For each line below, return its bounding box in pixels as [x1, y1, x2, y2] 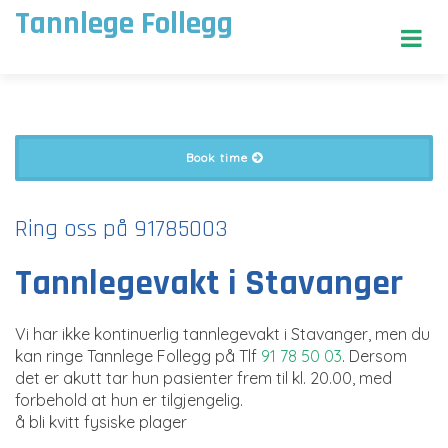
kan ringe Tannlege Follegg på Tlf [15, 346, 261, 366]
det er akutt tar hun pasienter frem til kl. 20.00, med [15, 368, 392, 388]
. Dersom [342, 346, 407, 366]
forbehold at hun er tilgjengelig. [15, 390, 243, 410]
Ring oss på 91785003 [15, 214, 228, 244]
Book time [185, 150, 252, 165]
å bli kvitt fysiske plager [15, 412, 187, 432]
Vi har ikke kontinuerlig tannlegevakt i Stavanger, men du [15, 324, 430, 344]
